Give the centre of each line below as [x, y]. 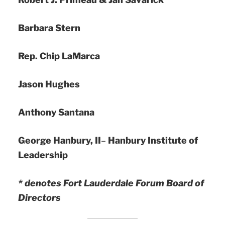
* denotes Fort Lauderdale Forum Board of [111, 183]
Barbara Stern [49, 28]
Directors [39, 197]
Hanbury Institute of [153, 140]
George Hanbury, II [60, 140]
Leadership [43, 155]
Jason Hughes [49, 84]
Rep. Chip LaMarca [59, 56]
